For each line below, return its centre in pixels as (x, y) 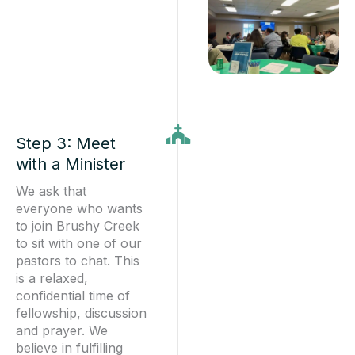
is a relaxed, (52, 278)
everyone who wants (79, 208)
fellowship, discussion (81, 313)
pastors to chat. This (78, 260)
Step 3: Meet (66, 143)
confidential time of (73, 295)
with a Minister (71, 164)
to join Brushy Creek (78, 225)
